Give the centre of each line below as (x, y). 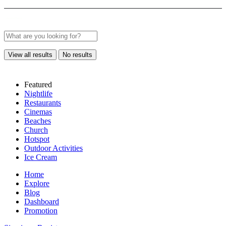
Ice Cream (41, 157)
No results (77, 55)
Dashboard (42, 202)
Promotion (41, 211)
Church (36, 130)
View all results (30, 55)
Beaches (38, 121)
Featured (38, 84)
